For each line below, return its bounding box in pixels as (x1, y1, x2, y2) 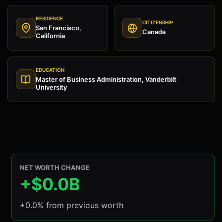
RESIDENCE (36, 15, 63, 22)
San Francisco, (36, 24, 81, 32)
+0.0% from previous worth (20, 200, 123, 211)
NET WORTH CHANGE (20, 164, 90, 172)
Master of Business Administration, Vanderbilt (36, 75, 176, 84)
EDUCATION (36, 67, 64, 73)
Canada (142, 28, 166, 36)
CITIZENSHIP (142, 19, 173, 26)
